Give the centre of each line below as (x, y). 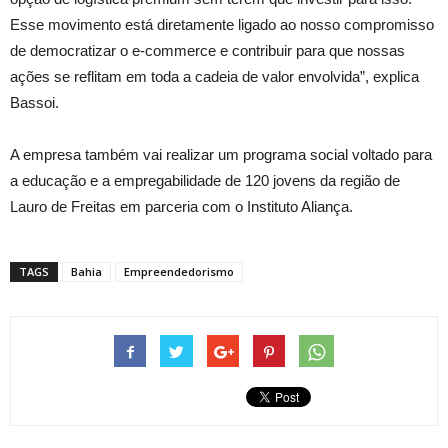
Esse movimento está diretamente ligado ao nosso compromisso (222, 25)
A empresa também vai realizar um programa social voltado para (221, 155)
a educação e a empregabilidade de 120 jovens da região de (205, 181)
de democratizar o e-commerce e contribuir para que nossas (207, 51)
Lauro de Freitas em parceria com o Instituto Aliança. (181, 207)
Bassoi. (34, 103)
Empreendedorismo (179, 272)
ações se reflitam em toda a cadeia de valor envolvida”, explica (214, 77)
